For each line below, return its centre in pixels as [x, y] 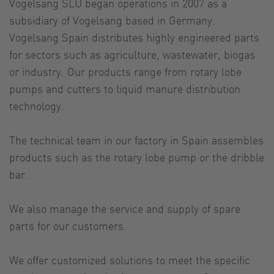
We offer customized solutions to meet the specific [130, 259]
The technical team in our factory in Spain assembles [136, 139]
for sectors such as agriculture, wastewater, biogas [132, 54]
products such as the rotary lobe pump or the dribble [137, 157]
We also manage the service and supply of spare [125, 208]
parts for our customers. [68, 225]
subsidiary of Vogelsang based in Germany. [112, 20]
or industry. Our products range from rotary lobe [125, 71]
